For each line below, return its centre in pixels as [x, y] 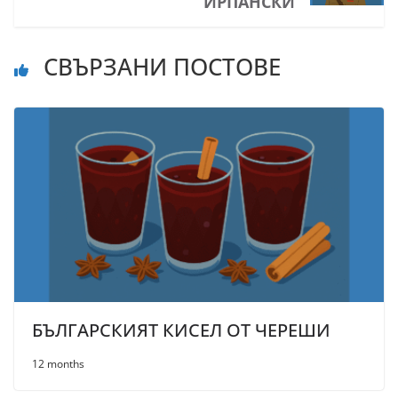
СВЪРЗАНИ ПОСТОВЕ [159, 67]
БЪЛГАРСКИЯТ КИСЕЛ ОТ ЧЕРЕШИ [181, 330]
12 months [58, 364]
